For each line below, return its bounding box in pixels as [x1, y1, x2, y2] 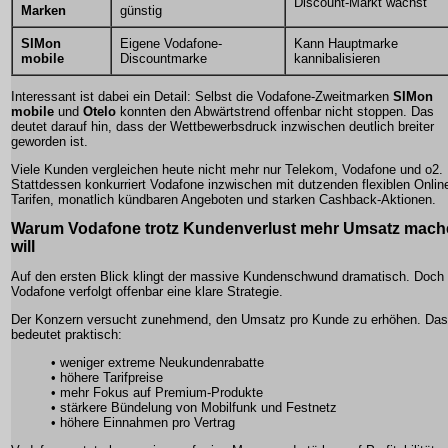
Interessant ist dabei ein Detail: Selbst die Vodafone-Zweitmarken [11, 89, 393, 104]
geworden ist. [11, 134, 88, 149]
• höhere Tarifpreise [51, 370, 163, 385]
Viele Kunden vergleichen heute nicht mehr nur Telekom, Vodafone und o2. [11, 162, 443, 177]
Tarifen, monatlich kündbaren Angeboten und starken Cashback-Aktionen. [11, 192, 436, 207]
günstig [120, 3, 162, 18]
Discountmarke [120, 51, 207, 66]
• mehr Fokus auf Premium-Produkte [51, 385, 263, 400]
